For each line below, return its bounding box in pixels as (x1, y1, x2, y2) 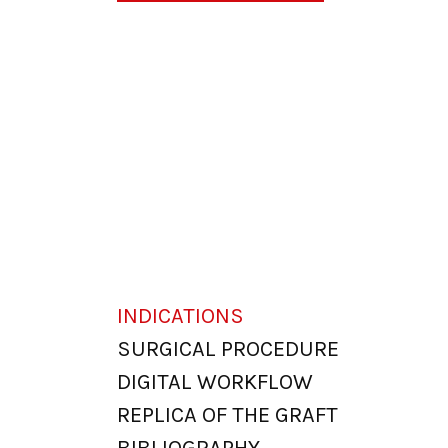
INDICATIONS (117, 303, 244, 330)
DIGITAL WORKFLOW (117, 369, 313, 396)
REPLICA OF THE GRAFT (117, 402, 338, 429)
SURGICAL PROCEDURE (117, 336, 339, 363)
